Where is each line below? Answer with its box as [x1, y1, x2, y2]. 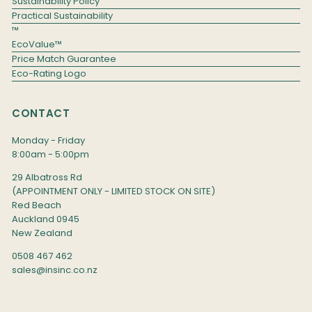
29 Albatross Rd [11, 171, 82, 185]
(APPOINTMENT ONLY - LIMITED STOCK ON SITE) [11, 185, 215, 198]
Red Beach [11, 198, 61, 212]
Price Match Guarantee [11, 52, 116, 66]
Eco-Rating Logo [11, 67, 86, 81]
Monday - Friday [11, 134, 85, 148]
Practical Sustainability [11, 9, 113, 23]
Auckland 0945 [11, 212, 79, 226]
